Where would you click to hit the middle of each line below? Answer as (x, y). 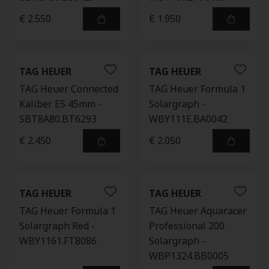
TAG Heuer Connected (69, 89)
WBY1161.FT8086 (58, 241)
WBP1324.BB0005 (189, 256)
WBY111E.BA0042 (188, 119)
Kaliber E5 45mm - (60, 104)
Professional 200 (187, 226)
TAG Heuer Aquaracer (198, 211)
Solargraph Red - (57, 226)
